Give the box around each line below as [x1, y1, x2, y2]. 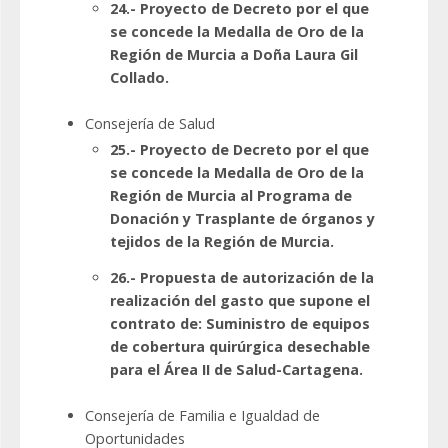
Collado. [110, 68, 169, 88]
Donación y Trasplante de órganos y [110, 209, 375, 229]
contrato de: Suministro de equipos [110, 314, 370, 334]
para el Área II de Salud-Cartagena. [110, 360, 363, 380]
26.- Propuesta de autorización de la [110, 268, 374, 288]
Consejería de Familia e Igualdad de [85, 406, 320, 426]
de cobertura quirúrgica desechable [110, 337, 370, 357]
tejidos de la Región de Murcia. [110, 232, 334, 252]
